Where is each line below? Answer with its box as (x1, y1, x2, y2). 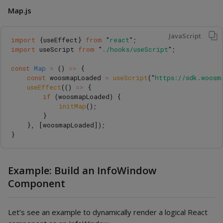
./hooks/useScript (102, 44, 168, 54)
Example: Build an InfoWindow (8, 163, 156, 177)
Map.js (8, 5, 31, 15)
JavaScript (169, 31, 201, 40)
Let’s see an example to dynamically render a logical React (8, 207, 208, 217)
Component (8, 176, 65, 190)
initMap (59, 101, 86, 111)
